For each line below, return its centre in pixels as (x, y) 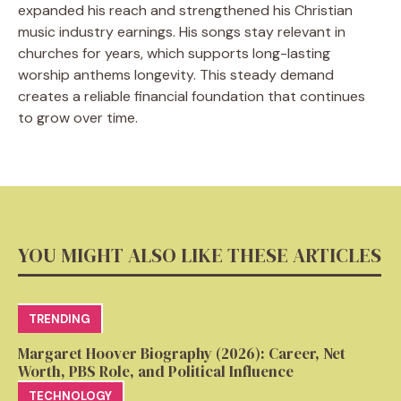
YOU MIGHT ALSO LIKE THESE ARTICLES (200, 255)
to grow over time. (78, 117)
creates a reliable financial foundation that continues (192, 96)
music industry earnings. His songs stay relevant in (182, 31)
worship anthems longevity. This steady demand (176, 74)
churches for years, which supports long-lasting (174, 53)
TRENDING (60, 319)
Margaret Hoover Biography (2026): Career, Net (182, 353)
